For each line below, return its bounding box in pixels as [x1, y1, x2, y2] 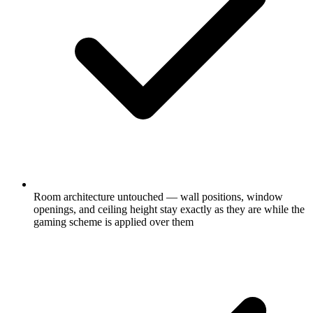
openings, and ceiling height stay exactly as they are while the [34, 203, 305, 215]
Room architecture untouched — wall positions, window [34, 190, 283, 203]
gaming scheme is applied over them [34, 215, 194, 228]
